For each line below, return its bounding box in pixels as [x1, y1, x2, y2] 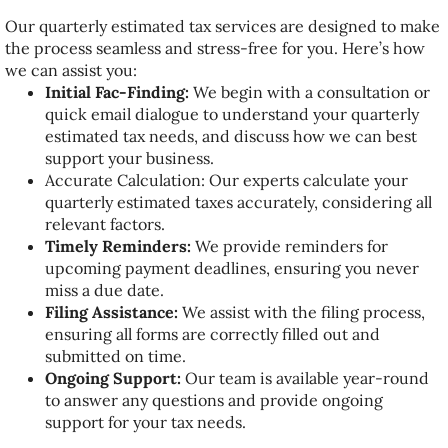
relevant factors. [45, 214, 165, 234]
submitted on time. [45, 346, 186, 366]
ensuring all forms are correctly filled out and [45, 324, 380, 344]
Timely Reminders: [45, 236, 191, 256]
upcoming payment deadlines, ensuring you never [45, 258, 419, 278]
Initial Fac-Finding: [45, 82, 189, 102]
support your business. [45, 148, 214, 168]
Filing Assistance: [45, 302, 178, 322]
